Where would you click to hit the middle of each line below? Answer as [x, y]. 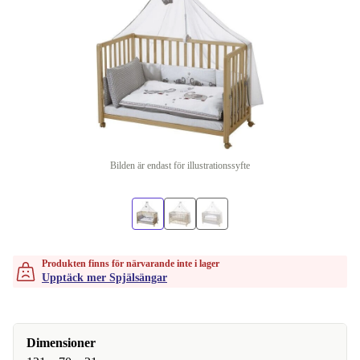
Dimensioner [61, 343]
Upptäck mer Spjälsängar [104, 278]
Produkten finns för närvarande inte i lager [131, 264]
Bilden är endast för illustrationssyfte [180, 166]
